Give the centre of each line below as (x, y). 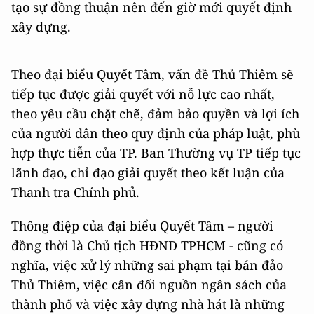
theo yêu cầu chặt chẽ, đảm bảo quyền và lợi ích (155, 114)
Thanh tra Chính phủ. (75, 192)
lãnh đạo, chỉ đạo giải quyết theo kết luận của (148, 172)
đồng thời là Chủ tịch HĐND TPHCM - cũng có (147, 245)
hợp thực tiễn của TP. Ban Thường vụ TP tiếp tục (156, 153)
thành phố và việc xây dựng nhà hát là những (148, 304)
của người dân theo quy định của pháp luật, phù (156, 133)
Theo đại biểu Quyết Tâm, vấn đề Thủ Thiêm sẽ (152, 74)
